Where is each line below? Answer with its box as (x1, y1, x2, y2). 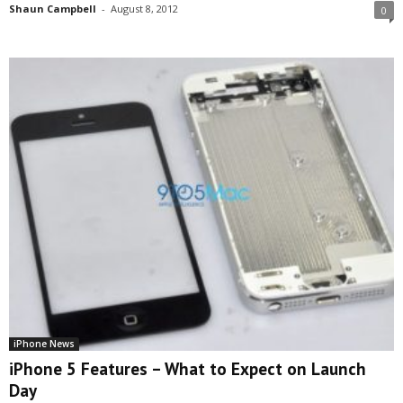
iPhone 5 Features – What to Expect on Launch (9, 357, 366, 380)
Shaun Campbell (9, 2, 96, 16)
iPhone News (13, 336, 75, 350)
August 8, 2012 (111, 2, 178, 16)
